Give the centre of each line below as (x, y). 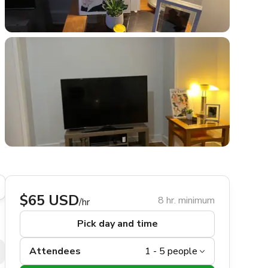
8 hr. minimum (186, 201)
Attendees (55, 252)
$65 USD (49, 201)
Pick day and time (117, 224)
